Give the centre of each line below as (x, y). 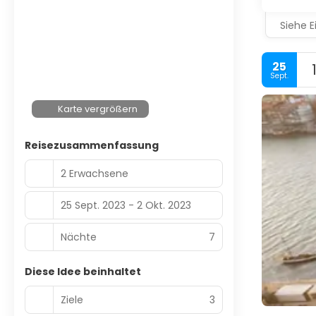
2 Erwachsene (95, 173)
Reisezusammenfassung (92, 145)
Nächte (79, 237)
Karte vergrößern (98, 109)
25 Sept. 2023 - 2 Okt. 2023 (126, 205)
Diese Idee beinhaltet (83, 272)
